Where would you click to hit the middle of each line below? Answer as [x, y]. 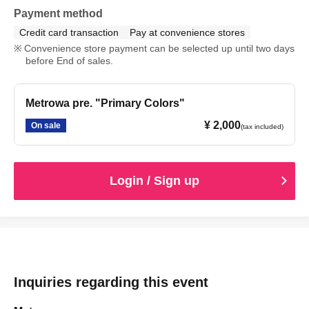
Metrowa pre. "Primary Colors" [105, 103]
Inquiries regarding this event [111, 282]
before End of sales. [69, 60]
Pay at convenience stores [187, 32]
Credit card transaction [69, 32]
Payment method [58, 13]
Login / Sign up [154, 180]
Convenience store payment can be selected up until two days [159, 48]
